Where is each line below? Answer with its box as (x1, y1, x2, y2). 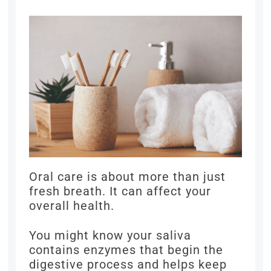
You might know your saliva (29, 228, 192, 243)
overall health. (29, 198, 115, 214)
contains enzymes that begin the (29, 243, 224, 258)
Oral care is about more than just (29, 169, 226, 184)
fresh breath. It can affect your (29, 184, 212, 199)
